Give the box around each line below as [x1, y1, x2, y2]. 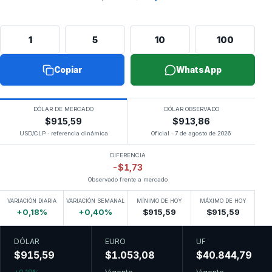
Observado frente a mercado [87, 176, 168, 183]
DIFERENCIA [109, 152, 146, 158]
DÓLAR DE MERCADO [33, 106, 93, 112]
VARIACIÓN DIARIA [7, 197, 56, 204]
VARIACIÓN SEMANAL [66, 197, 124, 204]
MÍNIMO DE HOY [136, 197, 182, 204]
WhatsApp [175, 64, 222, 75]
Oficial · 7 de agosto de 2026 [151, 130, 231, 137]
